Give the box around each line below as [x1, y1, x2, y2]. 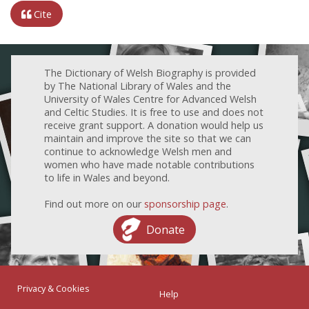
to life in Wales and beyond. [44, 170, 170, 184]
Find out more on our [44, 197, 144, 210]
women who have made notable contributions [44, 157, 255, 171]
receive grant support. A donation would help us [44, 118, 263, 132]
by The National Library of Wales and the [44, 79, 231, 92]
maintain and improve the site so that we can [44, 131, 251, 145]
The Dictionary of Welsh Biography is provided [44, 66, 256, 79]
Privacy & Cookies [17, 281, 90, 295]
